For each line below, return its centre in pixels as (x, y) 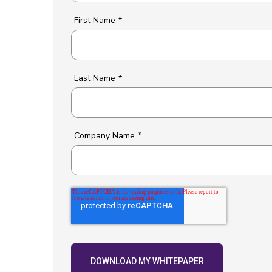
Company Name (104, 136)
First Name (95, 20)
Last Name (95, 78)
